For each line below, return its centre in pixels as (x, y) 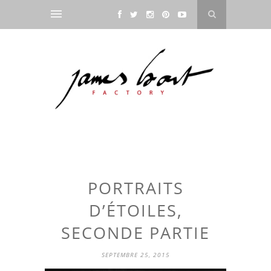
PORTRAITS (135, 188)
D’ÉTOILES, (135, 211)
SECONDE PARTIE (135, 233)
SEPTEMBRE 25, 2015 (135, 255)
